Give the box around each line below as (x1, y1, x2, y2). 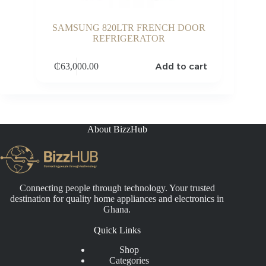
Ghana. (103, 204, 131, 215)
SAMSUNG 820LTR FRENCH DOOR (52, 23, 206, 33)
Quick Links (93, 225, 141, 236)
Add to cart (156, 61, 208, 72)
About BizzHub (87, 124, 147, 135)
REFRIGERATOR (93, 33, 166, 44)
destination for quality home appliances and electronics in (10, 194, 224, 204)
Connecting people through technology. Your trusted (19, 183, 215, 194)
